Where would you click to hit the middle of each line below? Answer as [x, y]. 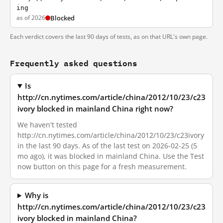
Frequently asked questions [74, 63]
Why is [37, 195]
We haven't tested [47, 125]
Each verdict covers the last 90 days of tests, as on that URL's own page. [109, 37]
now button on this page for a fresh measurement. [102, 167]
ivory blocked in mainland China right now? [95, 109]
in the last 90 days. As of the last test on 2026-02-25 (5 [107, 146]
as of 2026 [31, 18]
